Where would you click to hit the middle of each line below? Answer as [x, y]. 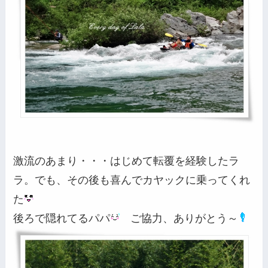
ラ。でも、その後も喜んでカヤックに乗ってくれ [132, 180]
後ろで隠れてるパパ [62, 218]
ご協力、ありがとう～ [179, 218]
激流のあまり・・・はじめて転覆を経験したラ [127, 161]
